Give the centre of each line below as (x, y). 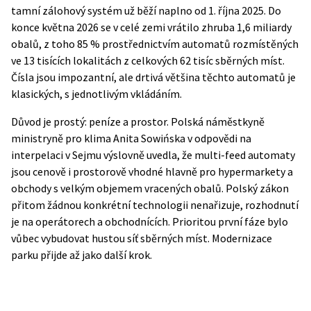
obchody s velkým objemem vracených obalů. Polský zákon (150, 188)
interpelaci (37, 155)
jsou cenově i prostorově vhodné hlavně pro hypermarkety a (152, 171)
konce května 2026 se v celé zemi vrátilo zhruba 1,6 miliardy (151, 27)
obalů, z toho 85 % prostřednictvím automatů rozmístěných (155, 44)
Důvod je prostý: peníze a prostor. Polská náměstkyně (138, 121)
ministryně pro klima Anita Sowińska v (103, 138)
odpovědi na (223, 138)
